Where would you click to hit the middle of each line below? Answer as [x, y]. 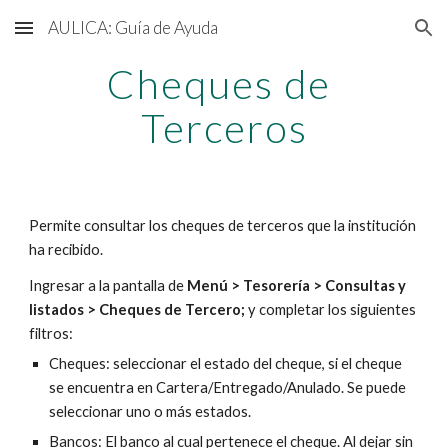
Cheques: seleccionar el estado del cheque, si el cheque [226, 363]
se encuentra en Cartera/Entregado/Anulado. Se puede [228, 387]
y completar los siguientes [332, 309]
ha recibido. [68, 249]
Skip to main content [87, 37]
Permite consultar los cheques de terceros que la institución [223, 225]
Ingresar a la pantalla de [108, 285]
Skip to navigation [369, 37]
